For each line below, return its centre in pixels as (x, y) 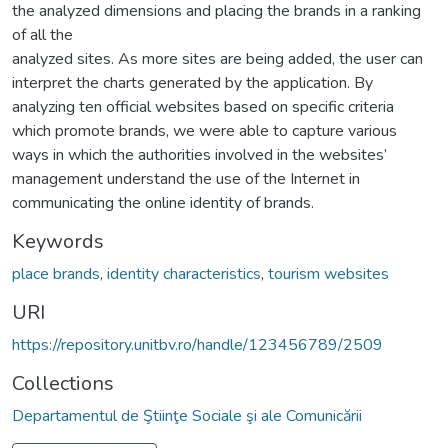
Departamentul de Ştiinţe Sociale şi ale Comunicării (187, 415)
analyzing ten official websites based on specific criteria (203, 106)
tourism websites (328, 273)
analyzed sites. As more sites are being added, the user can (217, 58)
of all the (42, 34)
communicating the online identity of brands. (163, 202)
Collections (63, 383)
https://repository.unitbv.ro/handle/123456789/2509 (197, 344)
